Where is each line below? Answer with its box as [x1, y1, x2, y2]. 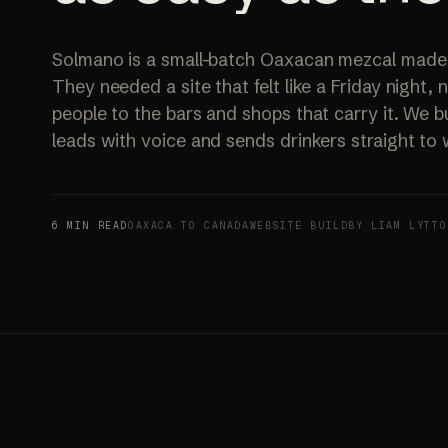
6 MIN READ [52, 219, 128, 232]
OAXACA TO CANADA [128, 219, 250, 232]
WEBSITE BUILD [249, 219, 349, 232]
